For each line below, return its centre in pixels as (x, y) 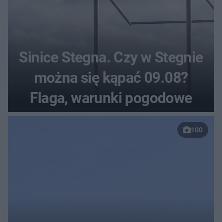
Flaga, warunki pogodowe (111, 98)
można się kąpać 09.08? (111, 77)
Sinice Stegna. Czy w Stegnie (111, 57)
